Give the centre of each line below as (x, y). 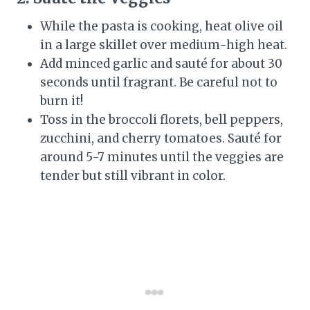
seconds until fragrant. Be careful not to (159, 83)
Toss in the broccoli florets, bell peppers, (162, 120)
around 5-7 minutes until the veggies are (162, 157)
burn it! (62, 101)
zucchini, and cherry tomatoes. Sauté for (161, 139)
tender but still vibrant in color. (133, 176)
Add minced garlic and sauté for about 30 (161, 64)
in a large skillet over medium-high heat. (164, 45)
